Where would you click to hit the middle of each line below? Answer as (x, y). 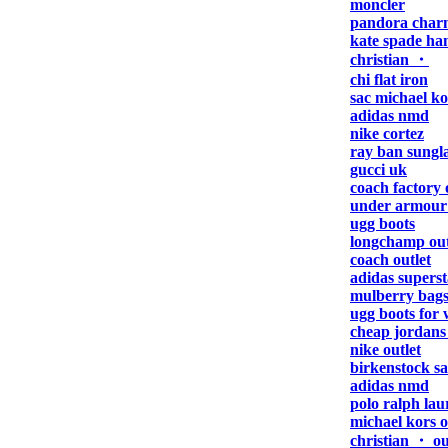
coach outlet (390, 259)
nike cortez (387, 133)
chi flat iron (389, 79)
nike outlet (385, 349)
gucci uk (378, 169)
